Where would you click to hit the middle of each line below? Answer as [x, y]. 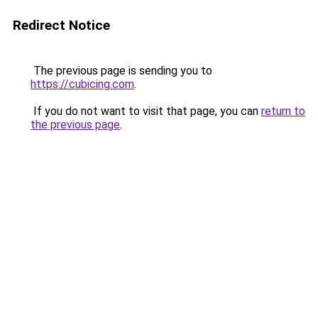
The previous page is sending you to [121, 71]
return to [283, 111]
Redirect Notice [61, 25]
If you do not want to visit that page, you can [146, 111]
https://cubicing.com [82, 84]
